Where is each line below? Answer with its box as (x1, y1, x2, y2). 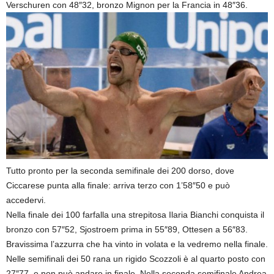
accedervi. (6, 195, 46, 206)
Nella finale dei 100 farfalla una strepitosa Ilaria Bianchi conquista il (6, 210, 264, 220)
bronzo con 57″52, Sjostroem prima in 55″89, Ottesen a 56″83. (6, 224, 248, 235)
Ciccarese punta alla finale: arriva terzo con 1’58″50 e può (6, 180, 230, 191)
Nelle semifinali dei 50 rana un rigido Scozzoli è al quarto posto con (6, 254, 265, 264)
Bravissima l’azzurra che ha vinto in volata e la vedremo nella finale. (6, 239, 268, 250)
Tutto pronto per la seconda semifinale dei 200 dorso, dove (6, 166, 234, 176)
